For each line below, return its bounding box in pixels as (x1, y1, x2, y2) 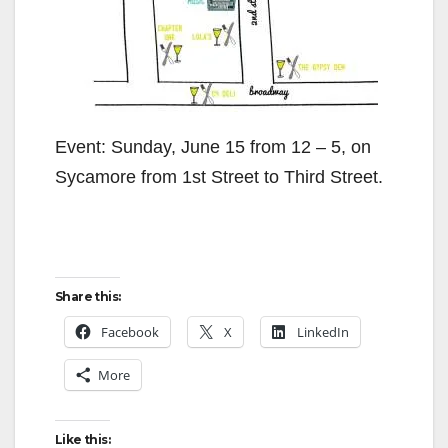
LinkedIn (297, 322, 349, 341)
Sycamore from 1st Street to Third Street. (55, 166, 383, 187)
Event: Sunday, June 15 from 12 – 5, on (55, 136, 371, 157)
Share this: (55, 288, 121, 304)
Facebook (101, 322, 159, 341)
